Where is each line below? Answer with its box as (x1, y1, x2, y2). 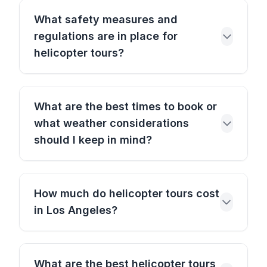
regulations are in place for (34, 30, 178, 42)
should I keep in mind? (34, 133, 152, 146)
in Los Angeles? (34, 204, 117, 216)
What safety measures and (34, 13, 178, 26)
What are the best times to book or (34, 100, 217, 113)
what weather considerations (34, 117, 189, 129)
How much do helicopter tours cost (34, 187, 219, 200)
